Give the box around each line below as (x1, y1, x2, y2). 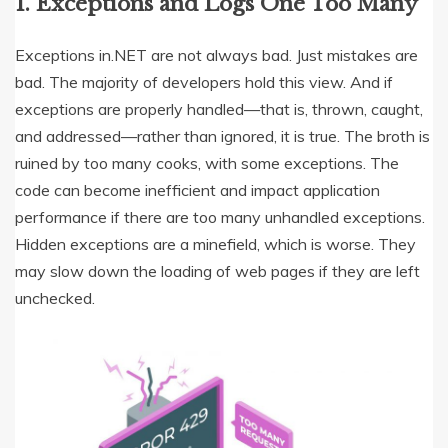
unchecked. (15, 288, 95, 309)
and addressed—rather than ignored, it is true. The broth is (15, 126, 430, 147)
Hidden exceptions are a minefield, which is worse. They (15, 234, 416, 255)
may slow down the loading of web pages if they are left (15, 261, 420, 282)
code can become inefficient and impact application (15, 180, 380, 201)
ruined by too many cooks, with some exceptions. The (15, 153, 399, 174)
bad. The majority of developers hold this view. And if (15, 72, 393, 93)
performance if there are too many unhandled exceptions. (15, 207, 425, 228)
